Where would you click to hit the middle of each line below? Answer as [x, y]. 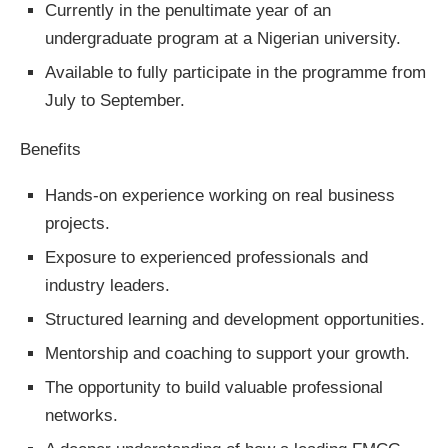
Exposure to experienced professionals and [206, 258]
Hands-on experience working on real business [220, 196]
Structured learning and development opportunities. [235, 320]
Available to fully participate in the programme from [235, 73]
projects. [77, 224]
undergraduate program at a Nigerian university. [223, 39]
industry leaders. [107, 286]
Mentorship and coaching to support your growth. [227, 354]
